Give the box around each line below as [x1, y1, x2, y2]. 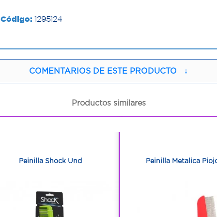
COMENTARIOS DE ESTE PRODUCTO [29, 66, 177, 76]
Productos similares [71, 98, 146, 107]
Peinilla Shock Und [18, 156, 82, 165]
